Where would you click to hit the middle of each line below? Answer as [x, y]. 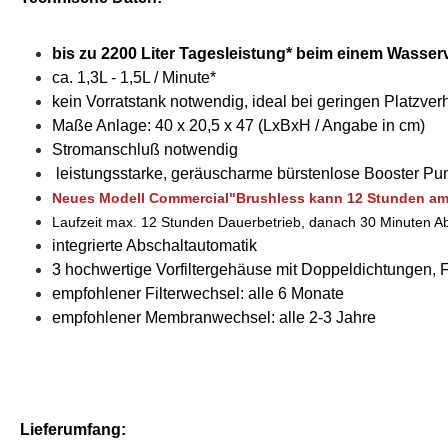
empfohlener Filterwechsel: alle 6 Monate [198, 294]
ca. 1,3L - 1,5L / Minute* [134, 78]
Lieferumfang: [73, 430]
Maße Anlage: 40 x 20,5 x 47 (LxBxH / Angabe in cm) [238, 126]
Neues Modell [100, 198]
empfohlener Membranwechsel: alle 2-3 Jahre [214, 318]
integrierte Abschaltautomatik [154, 246]
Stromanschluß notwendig [145, 150]
